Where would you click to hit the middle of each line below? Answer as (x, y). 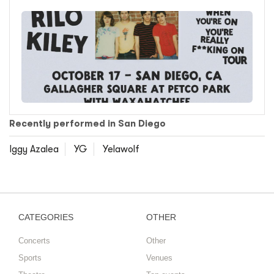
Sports (30, 258)
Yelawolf (121, 150)
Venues (159, 258)
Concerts (34, 241)
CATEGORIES (46, 217)
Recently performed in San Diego (87, 124)
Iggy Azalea (34, 150)
